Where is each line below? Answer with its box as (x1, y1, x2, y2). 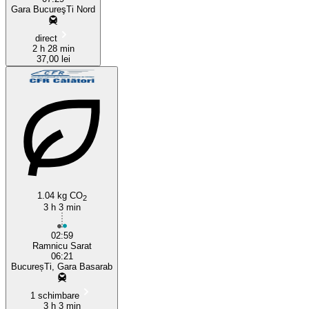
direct (35, 32, 57, 43)
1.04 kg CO (37, 190, 83, 201)
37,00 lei (36, 53, 70, 64)
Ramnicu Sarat (32, 240, 92, 251)
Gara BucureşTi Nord (11, 3, 95, 14)
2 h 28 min (32, 43, 74, 54)
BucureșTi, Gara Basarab (11, 261, 112, 272)
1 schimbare (30, 290, 79, 301)
